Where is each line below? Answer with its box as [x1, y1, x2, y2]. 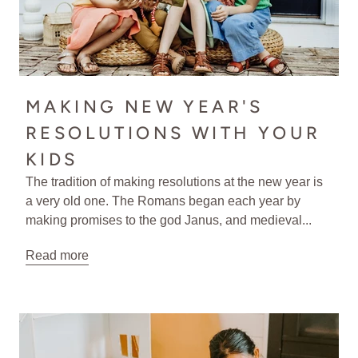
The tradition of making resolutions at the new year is [26, 174, 323, 189]
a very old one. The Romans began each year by [26, 193, 300, 208]
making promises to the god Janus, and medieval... [26, 213, 312, 227]
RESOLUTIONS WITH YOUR [26, 121, 321, 144]
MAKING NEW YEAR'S [26, 95, 264, 117]
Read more [26, 248, 89, 262]
